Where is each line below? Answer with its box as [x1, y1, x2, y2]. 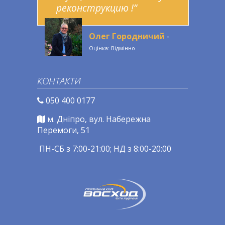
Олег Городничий [89, 31, 165, 42]
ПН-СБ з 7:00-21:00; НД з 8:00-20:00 [37, 143, 171, 155]
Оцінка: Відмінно [89, 44, 135, 52]
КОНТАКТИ [37, 74, 81, 88]
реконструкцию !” [56, 1, 137, 15]
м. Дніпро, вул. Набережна [47, 114, 151, 125]
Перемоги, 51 [37, 125, 90, 136]
